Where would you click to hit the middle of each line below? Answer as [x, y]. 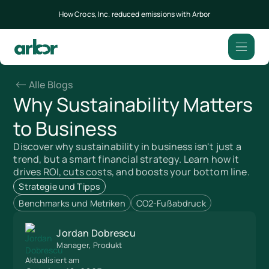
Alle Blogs [51, 84]
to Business [65, 128]
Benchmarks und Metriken [72, 203]
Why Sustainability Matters [133, 104]
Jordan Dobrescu [96, 233]
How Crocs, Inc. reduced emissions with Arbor [134, 14]
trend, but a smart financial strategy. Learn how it [126, 159]
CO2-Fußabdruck [171, 203]
